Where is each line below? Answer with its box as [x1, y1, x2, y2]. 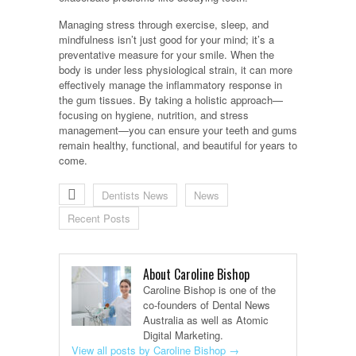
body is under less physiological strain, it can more [59, 62, 292, 78]
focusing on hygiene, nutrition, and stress [59, 107, 249, 123]
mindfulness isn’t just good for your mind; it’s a [59, 32, 274, 48]
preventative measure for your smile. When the [59, 47, 274, 63]
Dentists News [102, 188, 168, 203]
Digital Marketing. [143, 327, 223, 343]
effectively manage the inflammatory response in [59, 77, 282, 93]
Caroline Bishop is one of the [143, 282, 276, 298]
